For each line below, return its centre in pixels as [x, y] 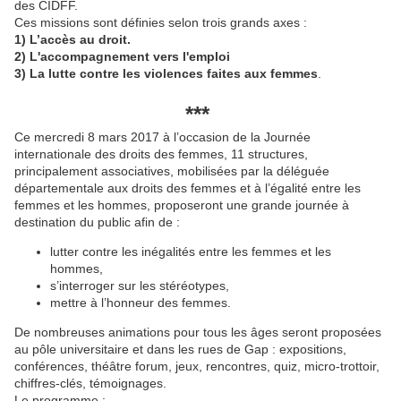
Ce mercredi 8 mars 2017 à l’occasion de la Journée [162, 137]
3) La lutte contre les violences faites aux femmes [166, 74]
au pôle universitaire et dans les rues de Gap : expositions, [180, 350]
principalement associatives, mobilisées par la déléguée [172, 171]
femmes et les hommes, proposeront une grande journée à [182, 205]
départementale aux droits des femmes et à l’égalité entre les [188, 188]
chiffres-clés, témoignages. [90, 384]
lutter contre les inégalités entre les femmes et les [191, 252]
